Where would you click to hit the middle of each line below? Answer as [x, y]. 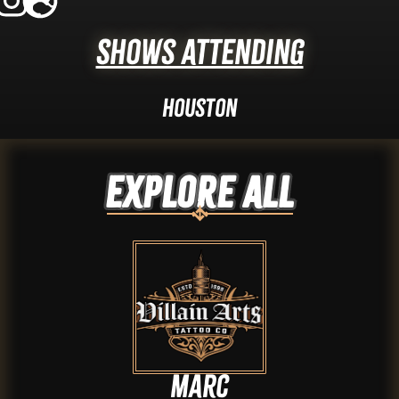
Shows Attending [199, 52]
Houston [199, 108]
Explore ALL [199, 193]
